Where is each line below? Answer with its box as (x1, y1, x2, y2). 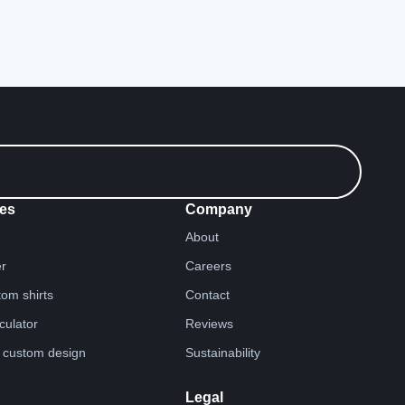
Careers (184, 258, 231, 273)
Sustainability (184, 344, 260, 360)
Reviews (184, 316, 233, 331)
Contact (184, 287, 230, 302)
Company (184, 201, 252, 217)
